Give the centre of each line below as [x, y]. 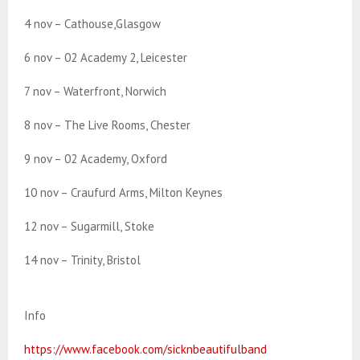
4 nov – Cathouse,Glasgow [92, 24]
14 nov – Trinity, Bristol [82, 260]
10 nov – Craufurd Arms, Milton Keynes [123, 193]
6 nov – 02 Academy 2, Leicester [106, 58]
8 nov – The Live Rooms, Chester [107, 125]
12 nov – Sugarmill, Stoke [89, 227]
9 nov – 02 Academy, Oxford [96, 159]
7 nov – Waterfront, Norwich [95, 92]
